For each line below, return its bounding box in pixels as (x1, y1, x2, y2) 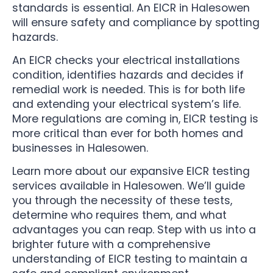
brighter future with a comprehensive (12, 237, 210, 252)
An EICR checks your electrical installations (12, 53, 240, 68)
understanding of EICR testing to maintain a (12, 252, 247, 267)
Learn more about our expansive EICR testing (12, 164, 250, 179)
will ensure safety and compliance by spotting (12, 15, 260, 30)
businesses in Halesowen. (12, 141, 148, 156)
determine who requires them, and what (12, 208, 227, 223)
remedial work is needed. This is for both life (12, 82, 245, 97)
